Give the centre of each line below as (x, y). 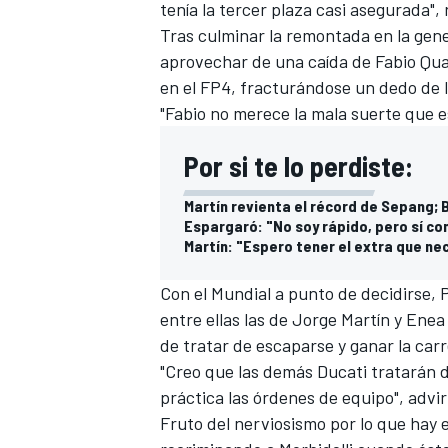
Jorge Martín (341, 318)
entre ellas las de (226, 318)
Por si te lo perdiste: (298, 165)
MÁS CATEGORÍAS (213, 263)
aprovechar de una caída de (267, 60)
